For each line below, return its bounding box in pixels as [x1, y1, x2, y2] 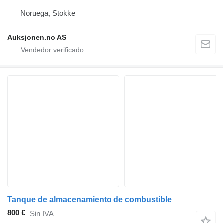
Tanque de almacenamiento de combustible [7, 195, 172, 204]
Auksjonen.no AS [7, 33, 66, 42]
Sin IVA [30, 209, 54, 218]
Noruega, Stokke [20, 9, 75, 18]
